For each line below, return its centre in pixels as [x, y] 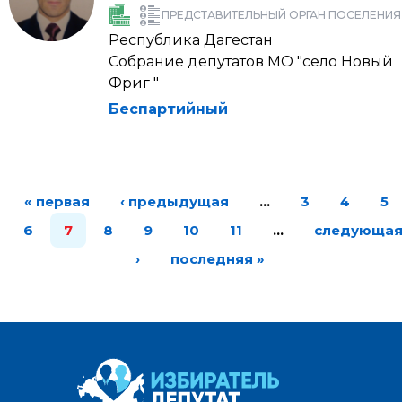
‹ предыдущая [175, 201]
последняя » [217, 259]
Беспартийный [168, 109]
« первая [57, 201]
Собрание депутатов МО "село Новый [251, 61]
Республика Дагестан [191, 40]
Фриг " [134, 83]
